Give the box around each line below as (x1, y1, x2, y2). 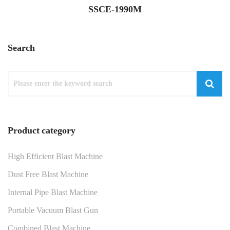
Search (8, 43, 35, 53)
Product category (8, 125, 75, 136)
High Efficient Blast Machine (8, 152, 103, 161)
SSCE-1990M (88, 4, 142, 14)
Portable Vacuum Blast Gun (8, 206, 98, 215)
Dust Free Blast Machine (8, 170, 88, 179)
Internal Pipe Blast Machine (8, 188, 98, 197)
